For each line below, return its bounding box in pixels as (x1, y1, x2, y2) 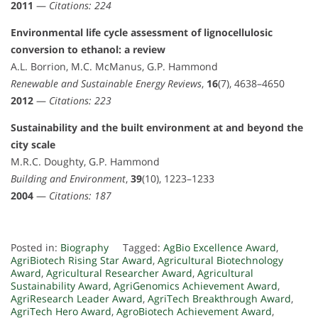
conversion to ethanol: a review (11, 43, 165, 57)
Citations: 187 (49, 189, 111, 203)
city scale (11, 138, 55, 152)
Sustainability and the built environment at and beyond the (11, 121, 303, 135)
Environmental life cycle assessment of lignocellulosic (11, 26, 273, 40)
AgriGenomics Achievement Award (114, 279, 278, 293)
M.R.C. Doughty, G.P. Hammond (11, 155, 160, 169)
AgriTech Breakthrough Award (148, 292, 291, 306)
